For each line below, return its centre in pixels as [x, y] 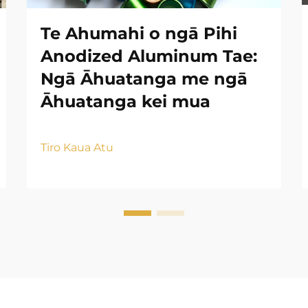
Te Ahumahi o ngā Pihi [139, 33]
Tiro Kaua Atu [77, 147]
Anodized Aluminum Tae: [149, 56]
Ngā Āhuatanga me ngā [144, 78]
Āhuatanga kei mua [125, 101]
